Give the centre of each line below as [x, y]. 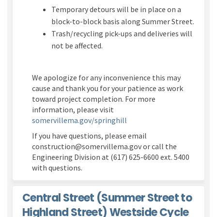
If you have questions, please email [89, 136]
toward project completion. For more [94, 99]
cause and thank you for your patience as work [108, 88]
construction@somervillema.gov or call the [104, 147]
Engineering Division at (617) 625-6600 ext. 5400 [111, 157]
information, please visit [73, 110]
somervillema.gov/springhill [79, 120]
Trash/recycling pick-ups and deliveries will [122, 34]
